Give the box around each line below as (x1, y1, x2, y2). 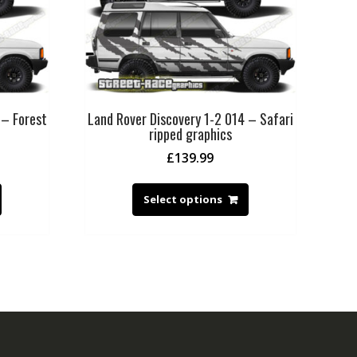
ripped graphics (148, 124, 232, 145)
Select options (143, 192, 222, 207)
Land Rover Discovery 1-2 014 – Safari (87, 108, 293, 130)
